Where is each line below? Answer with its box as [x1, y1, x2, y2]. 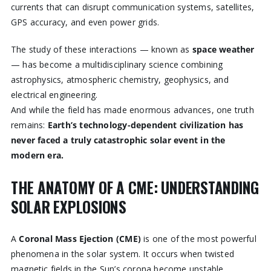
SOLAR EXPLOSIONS [10, 195, 126, 218]
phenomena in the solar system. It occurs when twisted [10, 248, 235, 260]
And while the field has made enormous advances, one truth [10, 104, 254, 116]
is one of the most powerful [140, 233, 256, 245]
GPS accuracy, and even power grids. [10, 16, 160, 28]
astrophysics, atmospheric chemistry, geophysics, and [10, 74, 229, 86]
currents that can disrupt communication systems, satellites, [10, 1, 255, 13]
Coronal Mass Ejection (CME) [19, 233, 141, 245]
